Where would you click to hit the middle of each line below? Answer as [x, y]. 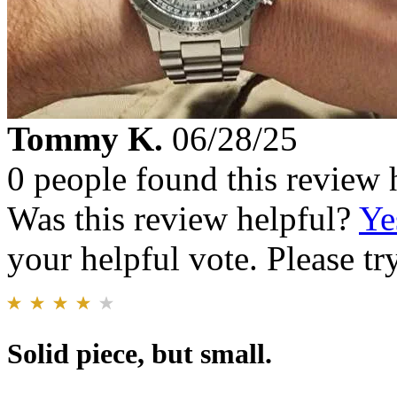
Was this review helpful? [183, 218]
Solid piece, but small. [140, 353]
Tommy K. [85, 138]
